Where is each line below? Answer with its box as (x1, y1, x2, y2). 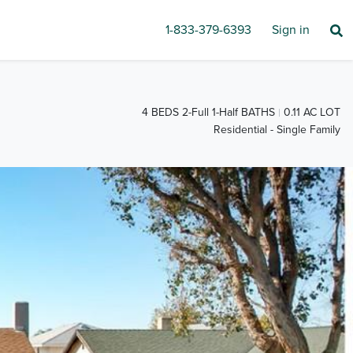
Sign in (272, 22, 310, 38)
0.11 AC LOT (284, 106, 340, 119)
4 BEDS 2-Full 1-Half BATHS (142, 106, 275, 119)
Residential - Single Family (214, 123, 340, 137)
